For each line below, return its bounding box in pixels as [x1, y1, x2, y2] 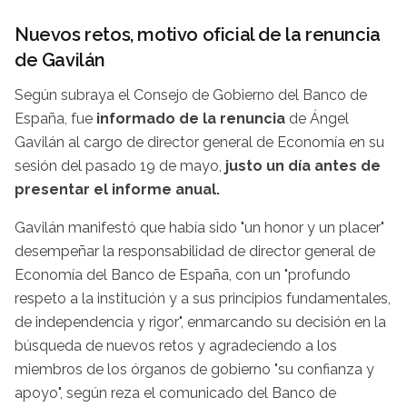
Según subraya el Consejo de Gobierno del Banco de [15, 86, 367, 104]
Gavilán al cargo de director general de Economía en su [15, 134, 384, 152]
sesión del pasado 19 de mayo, [15, 157, 225, 175]
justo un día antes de [225, 157, 381, 175]
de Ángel [289, 110, 349, 128]
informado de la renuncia [96, 110, 289, 128]
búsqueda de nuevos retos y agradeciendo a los [15, 337, 337, 355]
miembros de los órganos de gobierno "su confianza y [15, 361, 374, 379]
